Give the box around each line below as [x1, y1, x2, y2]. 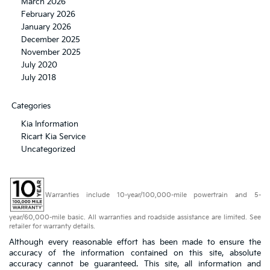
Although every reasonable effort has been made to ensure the [9, 237, 261, 247]
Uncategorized [21, 144, 75, 154]
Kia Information [21, 119, 78, 129]
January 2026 [21, 22, 71, 32]
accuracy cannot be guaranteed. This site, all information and [9, 259, 261, 269]
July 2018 [21, 72, 56, 83]
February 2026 [21, 9, 75, 19]
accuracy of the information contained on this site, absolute [9, 248, 261, 258]
